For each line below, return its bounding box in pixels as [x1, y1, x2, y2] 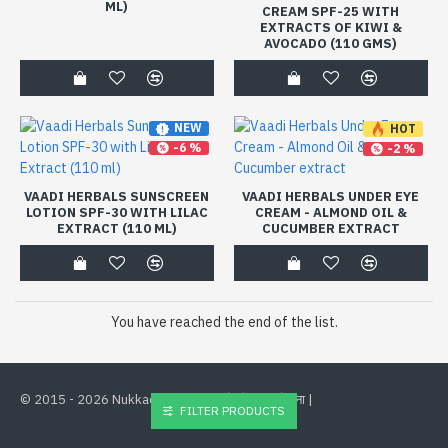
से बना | [274, 391, 313, 408]
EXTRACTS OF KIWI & [259, 18, 402, 36]
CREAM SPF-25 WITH [262, 2, 400, 20]
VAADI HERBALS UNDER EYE [242, 187, 420, 205]
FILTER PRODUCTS [180, 403, 285, 418]
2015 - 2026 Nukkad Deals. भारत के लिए [34, 391, 261, 408]
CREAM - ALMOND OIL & [254, 203, 407, 221]
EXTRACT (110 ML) [56, 219, 177, 237]
